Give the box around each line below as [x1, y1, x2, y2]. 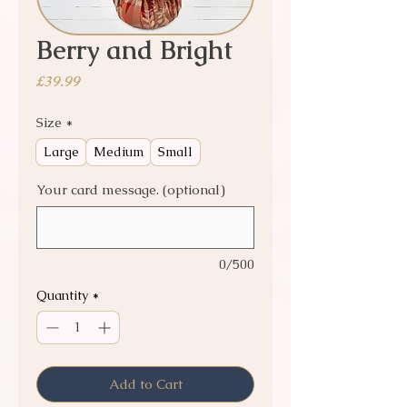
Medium [94, 144, 144, 160]
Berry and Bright [36, 34, 233, 66]
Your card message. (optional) [36, 181, 225, 198]
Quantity [36, 287, 88, 303]
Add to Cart [108, 375, 183, 392]
